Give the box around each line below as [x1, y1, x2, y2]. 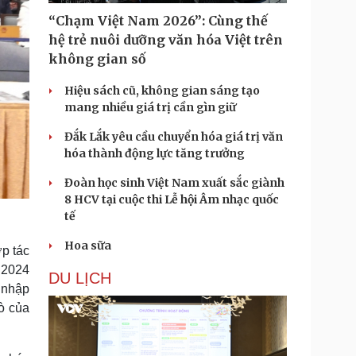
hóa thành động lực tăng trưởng [64, 146, 245, 161]
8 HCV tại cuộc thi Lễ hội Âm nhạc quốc [64, 192, 279, 207]
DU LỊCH [48, 269, 111, 287]
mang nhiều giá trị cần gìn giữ [64, 100, 236, 114]
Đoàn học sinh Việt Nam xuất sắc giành [64, 176, 284, 190]
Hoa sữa [64, 238, 111, 253]
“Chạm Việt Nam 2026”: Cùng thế [48, 13, 268, 29]
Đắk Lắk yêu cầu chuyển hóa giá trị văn [64, 130, 283, 144]
